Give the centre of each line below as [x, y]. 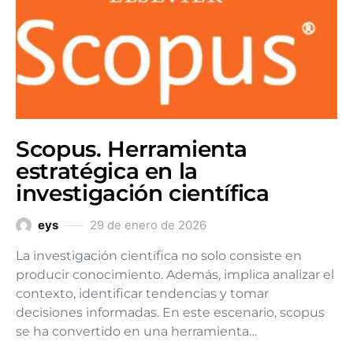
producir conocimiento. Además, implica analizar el [175, 275]
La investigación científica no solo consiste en [159, 256]
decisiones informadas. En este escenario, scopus [170, 312]
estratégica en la [107, 171]
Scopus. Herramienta [132, 149]
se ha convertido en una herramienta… [136, 331]
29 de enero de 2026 [148, 225]
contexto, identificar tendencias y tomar [142, 294]
